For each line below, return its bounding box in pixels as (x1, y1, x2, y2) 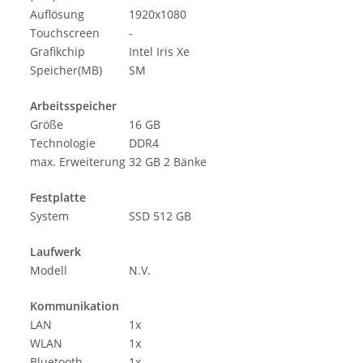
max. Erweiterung (30, 154, 126, 170)
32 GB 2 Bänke (129, 154, 207, 170)
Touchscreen (30, 25, 100, 41)
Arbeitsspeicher (30, 98, 117, 114)
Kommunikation (30, 298, 119, 314)
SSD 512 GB (129, 208, 191, 224)
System (30, 208, 69, 224)
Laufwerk (30, 244, 81, 260)
